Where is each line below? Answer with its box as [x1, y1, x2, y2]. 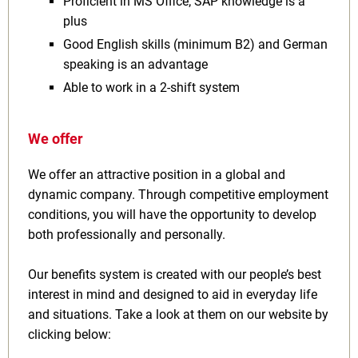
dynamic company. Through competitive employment [28, 187, 328, 202]
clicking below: [28, 327, 111, 342]
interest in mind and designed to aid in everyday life [28, 287, 317, 302]
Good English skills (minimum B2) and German [62, 37, 328, 52]
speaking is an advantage [62, 57, 214, 72]
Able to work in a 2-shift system [62, 80, 243, 95]
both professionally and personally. [28, 227, 225, 242]
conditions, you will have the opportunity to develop [28, 207, 316, 222]
